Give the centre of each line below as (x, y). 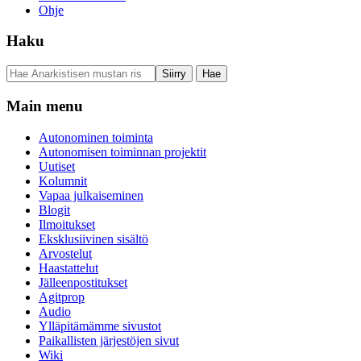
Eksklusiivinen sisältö (93, 239)
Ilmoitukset (67, 224)
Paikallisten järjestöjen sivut (109, 340)
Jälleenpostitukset (83, 282)
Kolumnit (63, 180)
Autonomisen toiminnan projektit (122, 151)
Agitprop (62, 297)
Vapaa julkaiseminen (91, 195)
